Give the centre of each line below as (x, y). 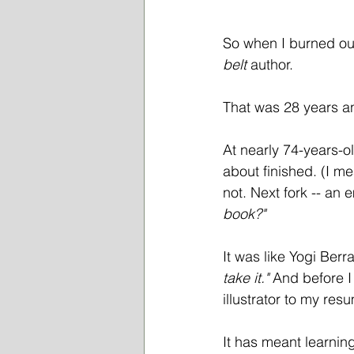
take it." (248, 278)
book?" (246, 214)
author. (272, 64)
